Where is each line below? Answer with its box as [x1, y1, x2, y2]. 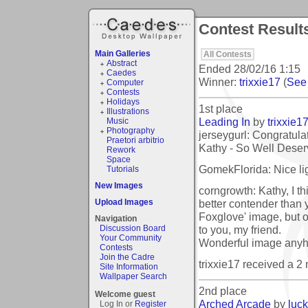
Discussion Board [100, 223, 166, 233]
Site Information [100, 261, 158, 272]
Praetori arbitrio [106, 135, 164, 145]
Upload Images [95, 197, 153, 207]
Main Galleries [95, 48, 151, 58]
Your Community [100, 232, 162, 243]
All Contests [203, 49, 252, 59]
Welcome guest [95, 289, 155, 299]
